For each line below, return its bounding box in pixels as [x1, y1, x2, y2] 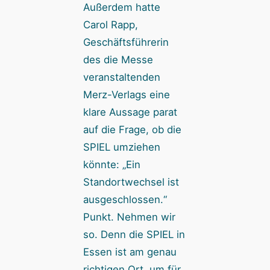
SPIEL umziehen [83, 140, 160, 153]
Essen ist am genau [83, 245, 177, 258]
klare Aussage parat [83, 105, 177, 118]
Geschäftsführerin [83, 36, 169, 48]
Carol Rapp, [83, 18, 138, 31]
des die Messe [83, 53, 153, 66]
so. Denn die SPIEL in [83, 228, 185, 240]
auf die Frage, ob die [83, 123, 181, 136]
